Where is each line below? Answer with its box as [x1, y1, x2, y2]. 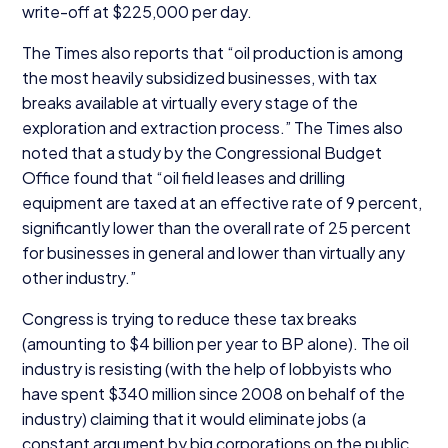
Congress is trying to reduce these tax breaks [21, 307, 357, 329]
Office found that [21, 166, 156, 188]
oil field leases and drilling [162, 166, 345, 188]
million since [148, 382, 241, 404]
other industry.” [21, 266, 139, 288]
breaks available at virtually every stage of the [21, 91, 358, 113]
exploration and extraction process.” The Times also [21, 116, 403, 138]
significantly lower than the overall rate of [21, 216, 328, 238]
